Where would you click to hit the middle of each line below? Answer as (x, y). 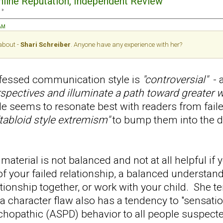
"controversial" (175, 79)
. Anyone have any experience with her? (126, 44)
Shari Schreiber (46, 44)
